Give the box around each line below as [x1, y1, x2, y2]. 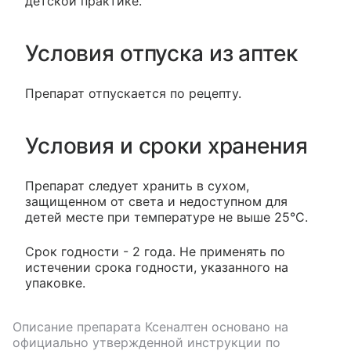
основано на [208, 318, 288, 335]
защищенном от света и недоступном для [25, 193, 288, 209]
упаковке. [25, 274, 85, 291]
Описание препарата [13, 318, 145, 335]
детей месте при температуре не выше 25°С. [25, 208, 308, 225]
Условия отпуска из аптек [25, 39, 298, 67]
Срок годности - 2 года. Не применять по [25, 243, 285, 259]
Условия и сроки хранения [25, 132, 308, 159]
